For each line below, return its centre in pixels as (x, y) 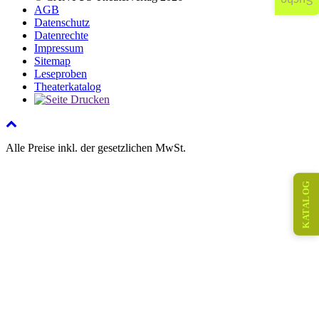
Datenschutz (62, 23)
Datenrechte (61, 36)
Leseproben (61, 74)
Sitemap (52, 61)
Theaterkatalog (68, 87)
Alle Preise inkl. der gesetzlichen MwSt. (96, 148)
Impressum (59, 48)
